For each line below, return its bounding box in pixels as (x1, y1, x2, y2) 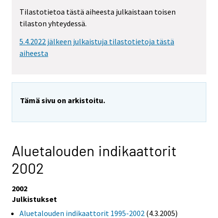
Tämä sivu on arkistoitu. (20, 95, 105, 105)
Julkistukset (12, 194, 57, 204)
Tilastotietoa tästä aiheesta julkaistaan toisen (19, 7, 176, 17)
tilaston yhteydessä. (19, 18, 87, 29)
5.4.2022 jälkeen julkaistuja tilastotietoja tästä (19, 36, 174, 46)
